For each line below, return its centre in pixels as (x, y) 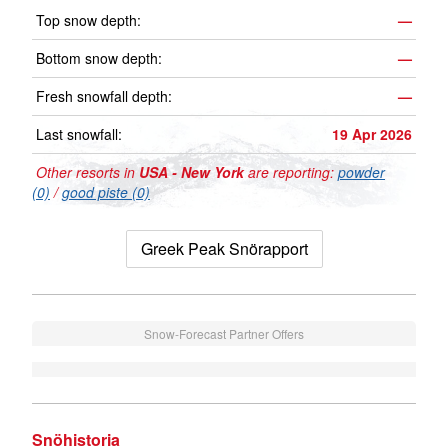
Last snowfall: (79, 134)
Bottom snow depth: (99, 58)
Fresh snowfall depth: (104, 96)
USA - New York (191, 172)
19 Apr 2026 (372, 134)
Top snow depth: (88, 20)
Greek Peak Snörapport (224, 249)
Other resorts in (85, 172)
